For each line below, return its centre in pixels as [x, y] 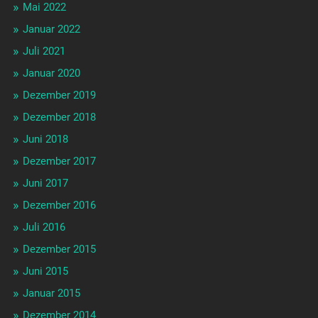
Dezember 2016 [59, 205]
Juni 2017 [45, 183]
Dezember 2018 [59, 117]
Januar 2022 [51, 29]
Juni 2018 [45, 139]
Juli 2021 [44, 51]
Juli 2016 [44, 227]
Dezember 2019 [59, 95]
